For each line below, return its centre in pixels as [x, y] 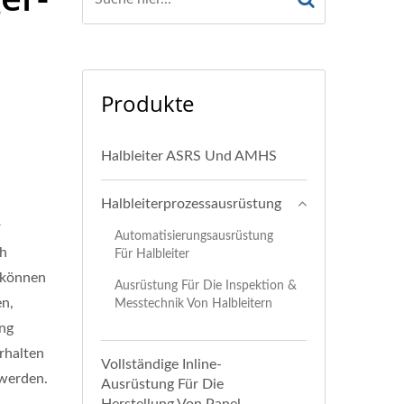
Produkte [147, 103]
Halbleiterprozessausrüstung [191, 204]
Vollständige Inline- [161, 364]
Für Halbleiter [152, 254]
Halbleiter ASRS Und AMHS [189, 156]
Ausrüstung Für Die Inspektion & [206, 285]
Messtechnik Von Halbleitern [193, 303]
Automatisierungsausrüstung [194, 236]
